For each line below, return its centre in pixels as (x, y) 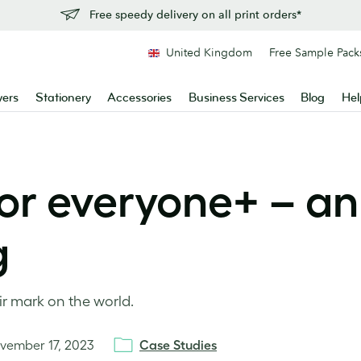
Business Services (236, 98)
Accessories (140, 98)
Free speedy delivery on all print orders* (195, 15)
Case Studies (178, 345)
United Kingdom (209, 52)
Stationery (63, 98)
